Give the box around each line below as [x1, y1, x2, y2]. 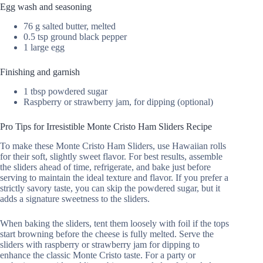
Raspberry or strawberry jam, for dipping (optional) [23, 96, 213, 107]
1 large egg [23, 42, 65, 53]
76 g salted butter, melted [23, 21, 116, 32]
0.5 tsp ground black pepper [23, 32, 127, 42]
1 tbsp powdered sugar [23, 86, 107, 96]
